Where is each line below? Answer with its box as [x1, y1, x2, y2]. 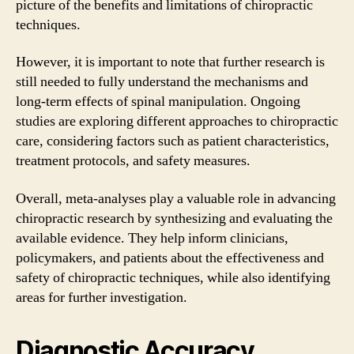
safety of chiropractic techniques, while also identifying [16, 268, 330, 287]
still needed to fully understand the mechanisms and [16, 73, 308, 91]
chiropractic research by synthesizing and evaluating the [16, 209, 333, 228]
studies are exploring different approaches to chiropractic [16, 112, 338, 130]
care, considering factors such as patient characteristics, [16, 132, 330, 150]
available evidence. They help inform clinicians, [16, 228, 288, 247]
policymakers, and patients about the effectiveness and [16, 248, 324, 267]
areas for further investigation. [16, 288, 187, 307]
